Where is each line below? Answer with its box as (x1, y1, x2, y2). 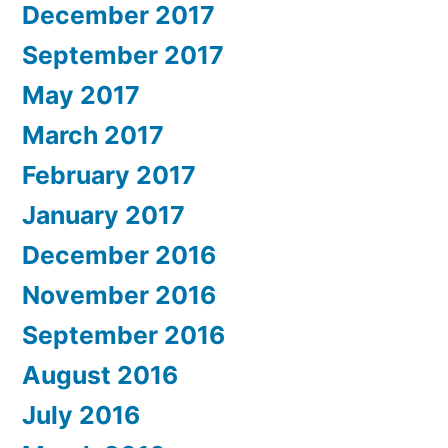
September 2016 (22, 320, 225, 351)
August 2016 (22, 360, 178, 391)
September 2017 (22, 40, 224, 71)
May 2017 (22, 80, 140, 111)
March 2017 (22, 120, 164, 151)
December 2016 (22, 240, 216, 271)
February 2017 (22, 160, 196, 191)
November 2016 (22, 280, 216, 311)
